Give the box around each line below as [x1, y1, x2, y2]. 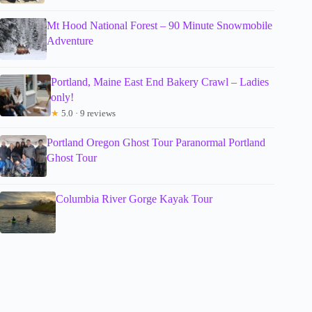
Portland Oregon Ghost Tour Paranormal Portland [47, 136, 266, 149]
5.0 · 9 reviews [59, 108, 116, 119]
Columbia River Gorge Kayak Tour [56, 193, 212, 205]
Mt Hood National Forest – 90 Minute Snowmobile [46, 19, 272, 32]
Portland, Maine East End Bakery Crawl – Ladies [51, 76, 270, 88]
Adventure [46, 35, 93, 47]
